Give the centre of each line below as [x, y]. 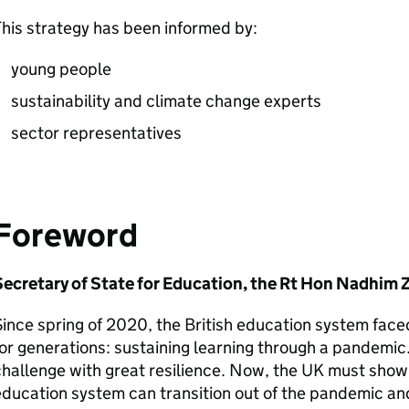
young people [61, 69]
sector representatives [96, 133]
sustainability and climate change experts [166, 101]
